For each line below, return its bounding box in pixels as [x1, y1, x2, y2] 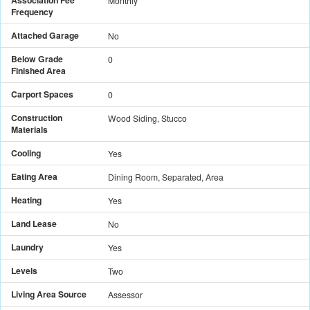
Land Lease [11, 217, 57, 230]
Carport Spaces [11, 87, 73, 100]
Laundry [11, 240, 44, 253]
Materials [11, 122, 48, 136]
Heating [11, 193, 42, 206]
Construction [11, 111, 62, 124]
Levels [11, 264, 37, 277]
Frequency [11, 5, 53, 18]
